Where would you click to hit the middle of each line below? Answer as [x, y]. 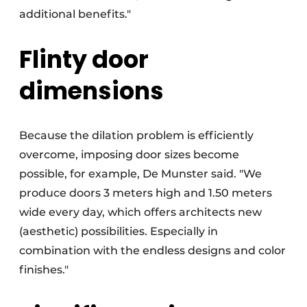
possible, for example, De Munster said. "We [140, 174]
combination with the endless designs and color [152, 251]
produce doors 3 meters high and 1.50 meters [146, 193]
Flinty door [84, 60]
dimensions [91, 91]
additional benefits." [75, 14]
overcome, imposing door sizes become [129, 155]
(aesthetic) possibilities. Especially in [119, 232]
